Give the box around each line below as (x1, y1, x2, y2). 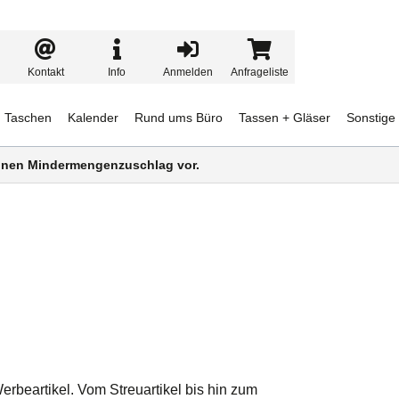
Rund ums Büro (134, 110, 223, 125)
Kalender (67, 110, 118, 125)
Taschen (4, 110, 52, 125)
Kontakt (27, 66, 64, 78)
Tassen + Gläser (238, 110, 330, 125)
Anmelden (163, 66, 213, 78)
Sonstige (346, 110, 395, 125)
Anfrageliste (230, 66, 289, 78)
